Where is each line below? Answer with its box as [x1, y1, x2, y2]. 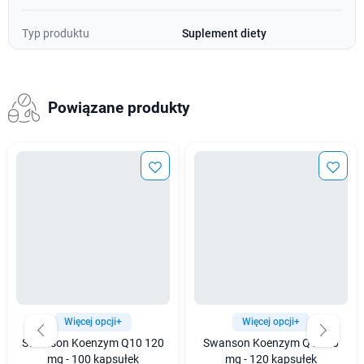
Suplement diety [182, 27, 266, 41]
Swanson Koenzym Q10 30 [203, 336, 339, 351]
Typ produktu [22, 27, 89, 41]
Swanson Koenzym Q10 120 [22, 336, 164, 351]
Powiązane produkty [47, 99, 190, 118]
